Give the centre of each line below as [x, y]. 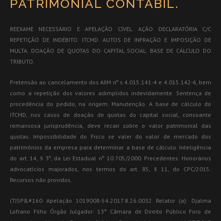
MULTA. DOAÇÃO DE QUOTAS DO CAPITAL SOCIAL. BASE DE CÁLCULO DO [110, 50]
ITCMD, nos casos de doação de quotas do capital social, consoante [110, 114]
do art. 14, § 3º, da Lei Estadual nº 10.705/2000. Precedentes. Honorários [110, 158]
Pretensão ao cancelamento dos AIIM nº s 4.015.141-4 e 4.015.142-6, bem [110, 82]
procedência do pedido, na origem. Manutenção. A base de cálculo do [110, 104]
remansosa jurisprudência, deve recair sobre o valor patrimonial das [110, 125]
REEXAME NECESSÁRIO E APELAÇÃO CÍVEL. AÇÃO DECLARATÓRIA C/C [110, 29]
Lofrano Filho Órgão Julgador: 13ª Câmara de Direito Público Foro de [110, 211]
